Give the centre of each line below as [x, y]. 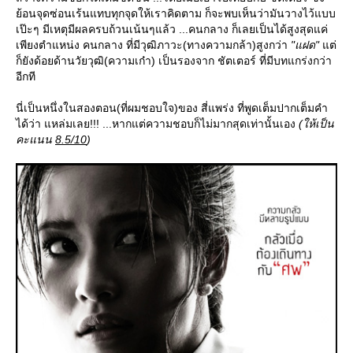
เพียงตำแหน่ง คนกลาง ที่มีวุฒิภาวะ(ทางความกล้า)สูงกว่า [153, 45]
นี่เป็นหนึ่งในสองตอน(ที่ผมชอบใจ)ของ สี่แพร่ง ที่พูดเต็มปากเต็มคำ [172, 108]
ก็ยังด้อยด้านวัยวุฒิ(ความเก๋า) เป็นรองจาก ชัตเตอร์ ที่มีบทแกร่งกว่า [174, 61]
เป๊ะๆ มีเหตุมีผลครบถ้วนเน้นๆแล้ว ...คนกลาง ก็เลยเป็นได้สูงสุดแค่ [172, 30]
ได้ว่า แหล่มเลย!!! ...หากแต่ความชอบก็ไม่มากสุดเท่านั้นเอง [157, 124]
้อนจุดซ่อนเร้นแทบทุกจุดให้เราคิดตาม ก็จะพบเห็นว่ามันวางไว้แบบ [176, 14]
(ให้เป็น [316, 124]
